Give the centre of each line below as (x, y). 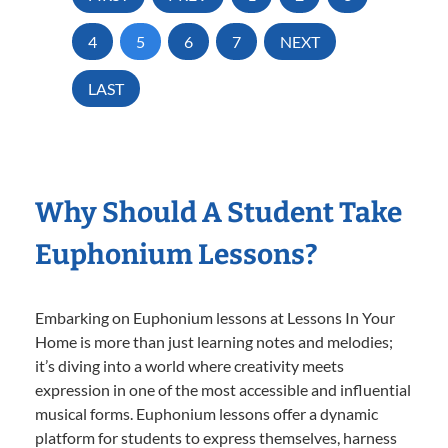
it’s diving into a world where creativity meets (189, 366)
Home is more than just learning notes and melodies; (214, 342)
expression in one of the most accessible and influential (223, 390)
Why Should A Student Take (218, 213)
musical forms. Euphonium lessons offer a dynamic (206, 414)
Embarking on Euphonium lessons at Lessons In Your (215, 318)
